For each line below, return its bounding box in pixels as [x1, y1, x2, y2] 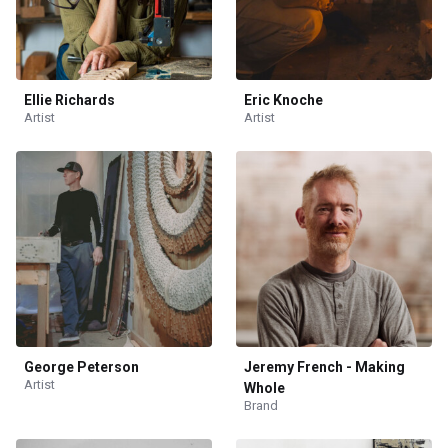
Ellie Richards [24, 92, 115, 108]
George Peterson [24, 359, 139, 375]
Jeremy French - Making [244, 359, 405, 375]
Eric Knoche [244, 92, 323, 108]
